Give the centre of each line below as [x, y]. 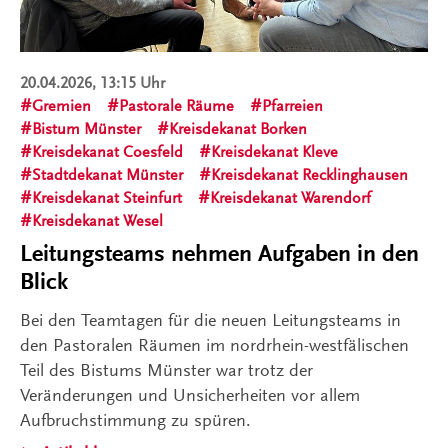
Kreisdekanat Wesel [97, 220]
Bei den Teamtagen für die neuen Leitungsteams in [210, 319]
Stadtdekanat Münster [107, 174]
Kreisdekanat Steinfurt [107, 197]
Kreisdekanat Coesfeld [107, 151]
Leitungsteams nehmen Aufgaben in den [219, 253]
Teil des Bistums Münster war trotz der [166, 369]
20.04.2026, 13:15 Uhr [92, 82]
